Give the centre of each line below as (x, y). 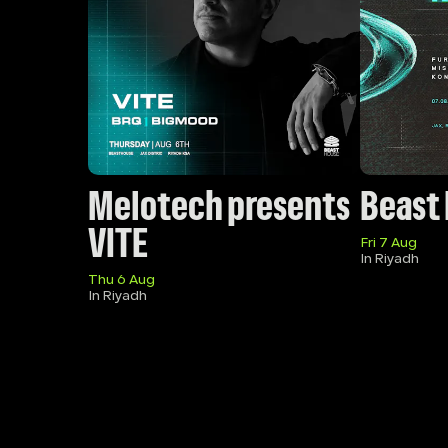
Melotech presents (219, 208)
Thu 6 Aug (121, 280)
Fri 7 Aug (388, 243)
